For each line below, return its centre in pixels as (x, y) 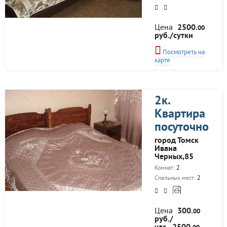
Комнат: (165, 168)
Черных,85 (174, 157)
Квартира (180, 115)
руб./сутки (174, 36)
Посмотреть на (183, 53)
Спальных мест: (176, 179)
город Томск (177, 141)
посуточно (182, 128)
